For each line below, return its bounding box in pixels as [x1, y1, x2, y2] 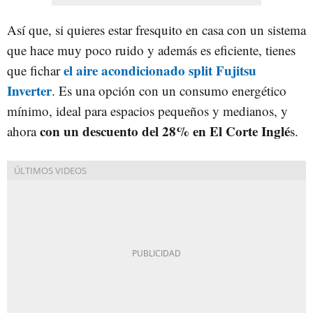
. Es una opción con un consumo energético [52, 81, 286, 99]
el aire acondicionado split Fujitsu [60, 60, 256, 80]
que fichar [7, 61, 60, 79]
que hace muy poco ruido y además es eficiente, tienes [7, 41, 296, 59]
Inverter [7, 80, 52, 100]
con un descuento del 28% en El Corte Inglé [40, 121, 290, 140]
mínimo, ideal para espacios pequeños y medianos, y [7, 101, 288, 119]
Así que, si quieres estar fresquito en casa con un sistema [7, 20, 306, 38]
